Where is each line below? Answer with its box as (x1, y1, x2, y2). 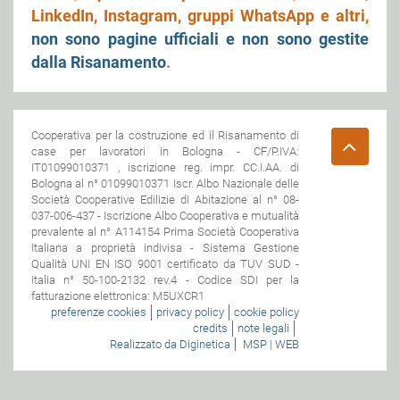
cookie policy (234, 304, 299, 319)
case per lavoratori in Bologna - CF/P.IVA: (31, 144, 299, 158)
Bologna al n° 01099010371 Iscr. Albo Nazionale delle (31, 176, 299, 190)
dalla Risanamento (31, 52, 166, 71)
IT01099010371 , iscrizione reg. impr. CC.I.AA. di (31, 160, 299, 174)
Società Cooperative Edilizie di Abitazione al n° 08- (31, 192, 299, 206)
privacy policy (156, 304, 224, 319)
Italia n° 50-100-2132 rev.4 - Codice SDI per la (31, 272, 299, 287)
